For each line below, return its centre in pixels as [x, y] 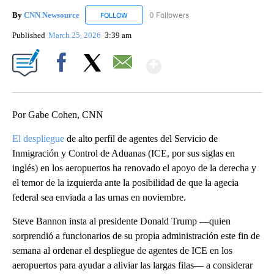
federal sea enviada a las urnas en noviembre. [99, 198]
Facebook [64, 84]
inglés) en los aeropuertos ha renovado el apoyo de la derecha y [134, 168]
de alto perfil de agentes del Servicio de [141, 139]
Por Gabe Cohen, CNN [58, 115]
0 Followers [169, 15]
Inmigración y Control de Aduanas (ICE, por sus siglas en [124, 154]
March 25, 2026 [76, 35]
